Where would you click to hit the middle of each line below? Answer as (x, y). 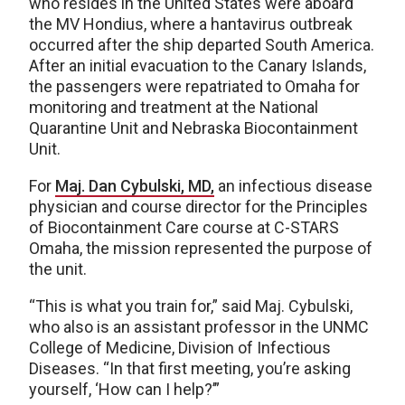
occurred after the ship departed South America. (202, 44)
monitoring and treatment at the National (174, 107)
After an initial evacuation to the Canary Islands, (198, 65)
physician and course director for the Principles (198, 206)
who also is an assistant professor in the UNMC (199, 326)
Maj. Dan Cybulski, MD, (135, 185)
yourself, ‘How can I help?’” (124, 389)
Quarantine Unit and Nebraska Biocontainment (193, 127)
